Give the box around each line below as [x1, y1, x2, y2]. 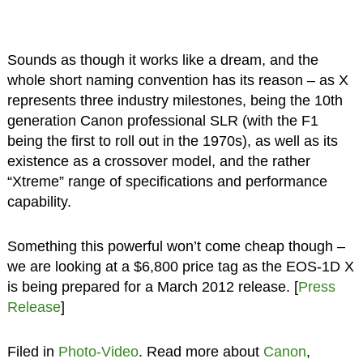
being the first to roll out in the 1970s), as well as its [6, 132, 338, 149]
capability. [6, 193, 71, 210]
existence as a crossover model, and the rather [6, 152, 310, 169]
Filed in [6, 343, 58, 360]
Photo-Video [58, 343, 139, 360]
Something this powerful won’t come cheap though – [6, 237, 345, 254]
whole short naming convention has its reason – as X [6, 71, 348, 88]
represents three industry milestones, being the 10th [6, 92, 343, 109]
